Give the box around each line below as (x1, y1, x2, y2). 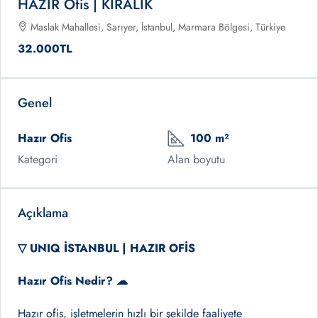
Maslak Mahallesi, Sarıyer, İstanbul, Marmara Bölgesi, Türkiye (31, 20, 285, 34)
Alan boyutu (168, 151, 225, 168)
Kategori (18, 151, 57, 168)
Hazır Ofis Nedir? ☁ (18, 273, 128, 289)
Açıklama (18, 204, 68, 222)
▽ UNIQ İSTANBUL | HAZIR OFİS (18, 240, 195, 256)
